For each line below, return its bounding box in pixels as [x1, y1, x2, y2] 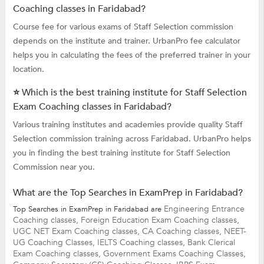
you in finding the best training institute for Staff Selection [12, 147, 230, 159]
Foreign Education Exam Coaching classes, [80, 214, 239, 226]
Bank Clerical [187, 237, 235, 249]
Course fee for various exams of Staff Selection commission [12, 21, 233, 33]
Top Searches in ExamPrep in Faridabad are [12, 204, 164, 215]
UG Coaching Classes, [12, 237, 97, 249]
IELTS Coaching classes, [97, 237, 187, 249]
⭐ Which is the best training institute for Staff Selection [12, 86, 247, 100]
